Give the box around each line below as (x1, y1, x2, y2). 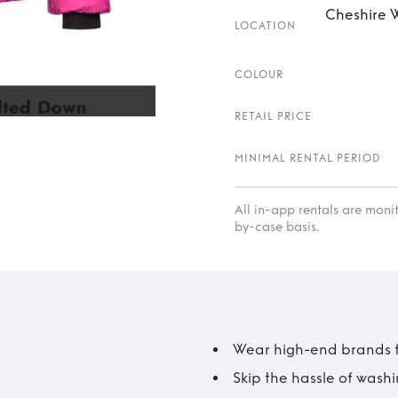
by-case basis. (235, 219, 320, 235)
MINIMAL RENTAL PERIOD (235, 152, 381, 164)
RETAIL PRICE (235, 110, 312, 123)
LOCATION (235, 19, 296, 32)
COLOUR (235, 68, 283, 81)
